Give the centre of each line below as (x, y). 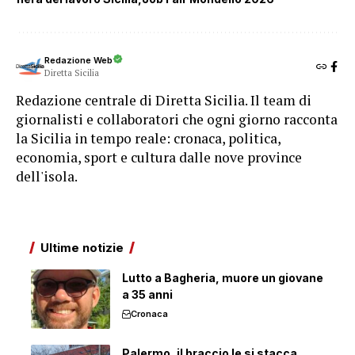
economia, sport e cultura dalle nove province (159, 157)
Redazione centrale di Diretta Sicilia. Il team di (164, 100)
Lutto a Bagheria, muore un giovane (223, 277)
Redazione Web (78, 61)
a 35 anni (147, 294)
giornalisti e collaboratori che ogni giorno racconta (177, 119)
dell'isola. (47, 176)
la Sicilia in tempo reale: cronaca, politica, (148, 138)
